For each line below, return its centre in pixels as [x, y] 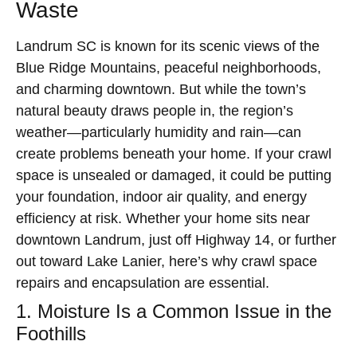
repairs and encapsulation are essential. [143, 283]
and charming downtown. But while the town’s [161, 89]
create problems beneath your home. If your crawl [174, 154]
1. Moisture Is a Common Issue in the [174, 311]
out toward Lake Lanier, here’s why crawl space [167, 261]
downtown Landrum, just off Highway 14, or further [176, 240]
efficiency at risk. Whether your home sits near [163, 218]
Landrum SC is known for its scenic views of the [168, 46]
